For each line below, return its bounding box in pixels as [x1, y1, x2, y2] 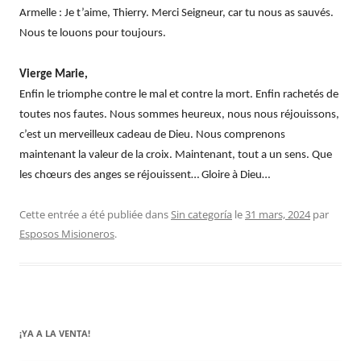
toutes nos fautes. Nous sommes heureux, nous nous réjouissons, [19, 108, 339, 121]
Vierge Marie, [19, 68, 88, 81]
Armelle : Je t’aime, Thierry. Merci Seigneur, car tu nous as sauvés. [19, 6, 334, 19]
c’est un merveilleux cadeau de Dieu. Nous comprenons [19, 128, 285, 141]
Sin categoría [171, 206, 232, 222]
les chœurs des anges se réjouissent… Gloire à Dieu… [19, 168, 270, 181]
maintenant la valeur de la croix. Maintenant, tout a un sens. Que [19, 148, 332, 161]
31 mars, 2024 [245, 206, 310, 222]
